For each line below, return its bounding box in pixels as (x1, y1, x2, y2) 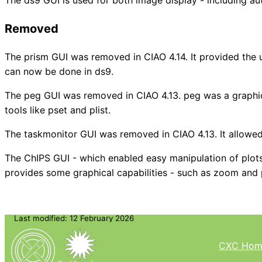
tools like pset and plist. (5, 104, 111, 116)
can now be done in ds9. (5, 65, 113, 77)
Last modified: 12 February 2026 (14, 213, 134, 223)
